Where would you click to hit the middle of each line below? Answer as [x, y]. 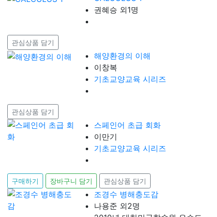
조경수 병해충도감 [126, 194]
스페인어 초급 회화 [128, 125]
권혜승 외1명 [116, 10]
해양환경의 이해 [123, 56]
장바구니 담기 [71, 181]
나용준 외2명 [117, 206]
